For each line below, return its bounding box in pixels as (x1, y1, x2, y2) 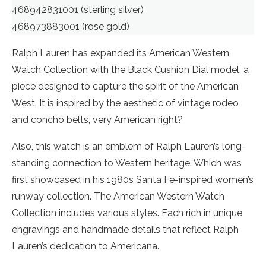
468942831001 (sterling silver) (12, 4, 144, 15)
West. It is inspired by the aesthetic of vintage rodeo (12, 97, 239, 109)
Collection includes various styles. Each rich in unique (12, 207, 242, 218)
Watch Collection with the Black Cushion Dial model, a (12, 64, 249, 75)
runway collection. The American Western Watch (12, 191, 224, 202)
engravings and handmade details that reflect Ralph (12, 224, 239, 235)
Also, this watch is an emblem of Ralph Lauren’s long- (12, 141, 246, 152)
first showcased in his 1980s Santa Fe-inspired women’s (12, 174, 254, 185)
